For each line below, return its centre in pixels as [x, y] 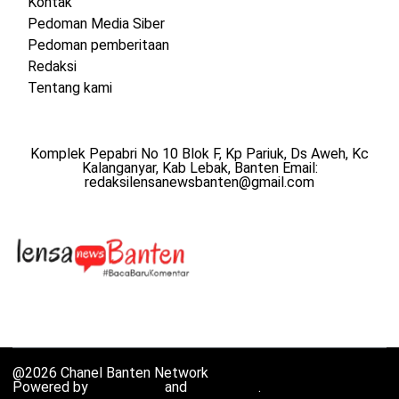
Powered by [52, 387]
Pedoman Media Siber [96, 23]
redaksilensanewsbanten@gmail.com [199, 182]
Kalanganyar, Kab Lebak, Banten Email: [199, 167]
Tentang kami [69, 87]
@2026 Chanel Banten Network [110, 373]
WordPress [126, 387]
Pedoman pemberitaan [98, 45]
